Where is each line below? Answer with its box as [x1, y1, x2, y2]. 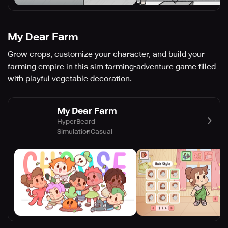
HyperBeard [57, 117, 95, 125]
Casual [91, 127, 112, 135]
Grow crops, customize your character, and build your [8, 50, 205, 60]
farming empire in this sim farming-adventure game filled [8, 62, 216, 72]
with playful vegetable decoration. [8, 74, 132, 84]
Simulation [57, 127, 91, 135]
